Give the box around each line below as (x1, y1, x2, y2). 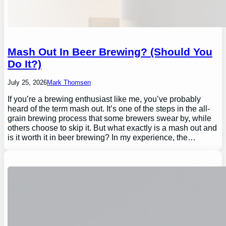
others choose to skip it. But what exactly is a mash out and (8, 123, 217, 133)
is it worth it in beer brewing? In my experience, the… (8, 133, 196, 142)
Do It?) (8, 58, 42, 70)
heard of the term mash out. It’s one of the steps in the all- (8, 104, 210, 114)
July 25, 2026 (8, 79, 47, 87)
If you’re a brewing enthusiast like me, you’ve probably (8, 94, 201, 104)
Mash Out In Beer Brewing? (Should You (8, 46, 213, 58)
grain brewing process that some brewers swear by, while (8, 114, 212, 123)
